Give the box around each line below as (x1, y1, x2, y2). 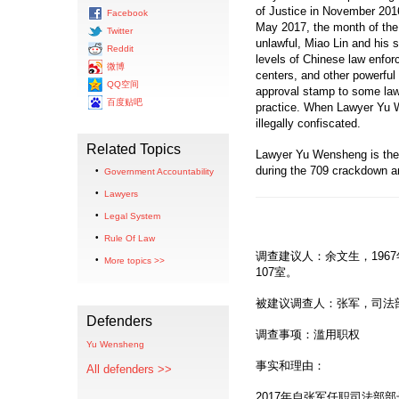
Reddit (104, 43, 134, 53)
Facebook (104, 7, 148, 18)
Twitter (104, 25, 133, 36)
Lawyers (104, 189, 138, 199)
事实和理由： (256, 359, 325, 372)
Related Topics (86, 142, 181, 157)
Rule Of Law (104, 233, 155, 243)
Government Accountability (104, 167, 214, 176)
